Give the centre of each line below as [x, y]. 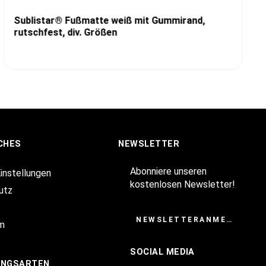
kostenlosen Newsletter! [183, 185]
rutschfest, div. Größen [66, 33]
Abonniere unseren [169, 172]
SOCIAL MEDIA [162, 252]
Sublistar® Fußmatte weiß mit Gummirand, [110, 21]
